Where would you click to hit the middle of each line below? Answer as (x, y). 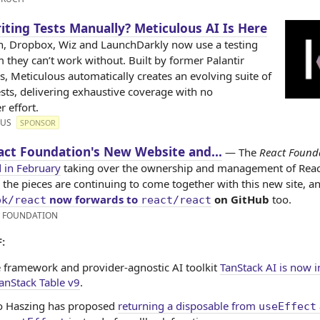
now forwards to (94, 199)
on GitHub (240, 199)
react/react (176, 200)
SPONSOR (38, 122)
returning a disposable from (188, 305)
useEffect (287, 306)
